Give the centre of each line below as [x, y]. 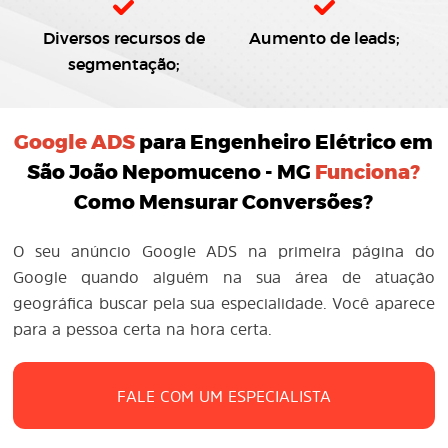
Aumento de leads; [324, 39]
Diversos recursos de [123, 39]
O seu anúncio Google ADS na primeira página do [224, 251]
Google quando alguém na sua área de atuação [224, 277]
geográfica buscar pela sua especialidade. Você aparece [224, 303]
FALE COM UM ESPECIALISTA [223, 395]
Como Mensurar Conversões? [224, 203]
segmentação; [123, 65]
